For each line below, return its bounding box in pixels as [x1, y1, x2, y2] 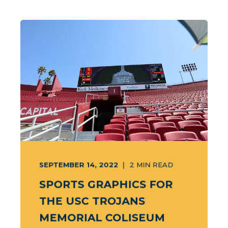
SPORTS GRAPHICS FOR [39, 178, 173, 191]
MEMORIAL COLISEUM [39, 211, 165, 224]
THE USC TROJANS [39, 194, 146, 208]
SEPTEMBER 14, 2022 [39, 160, 119, 169]
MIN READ [136, 160, 174, 169]
